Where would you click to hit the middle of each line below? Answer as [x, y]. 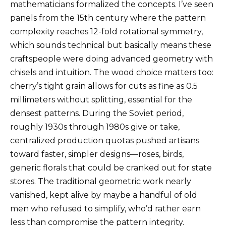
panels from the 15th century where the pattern [108, 18]
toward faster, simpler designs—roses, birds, [97, 154]
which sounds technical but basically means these [111, 45]
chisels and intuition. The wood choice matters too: [112, 73]
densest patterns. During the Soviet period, [97, 114]
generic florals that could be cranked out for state [111, 168]
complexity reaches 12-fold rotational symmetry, [106, 32]
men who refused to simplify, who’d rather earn [105, 209]
